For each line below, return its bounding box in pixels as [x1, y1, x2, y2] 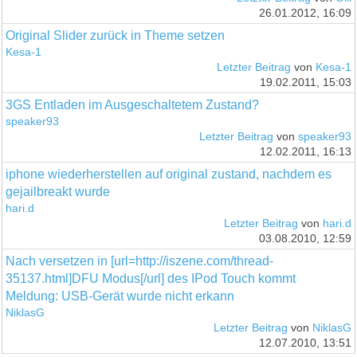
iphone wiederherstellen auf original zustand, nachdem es [6, 167, 332, 181]
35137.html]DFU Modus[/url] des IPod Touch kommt [6, 271, 296, 285]
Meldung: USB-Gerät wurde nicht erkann [6, 288, 235, 303]
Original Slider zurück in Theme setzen [6, 28, 226, 42]
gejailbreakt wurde [6, 184, 111, 198]
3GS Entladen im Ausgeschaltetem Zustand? [6, 97, 260, 112]
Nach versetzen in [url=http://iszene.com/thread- [6, 253, 274, 268]
